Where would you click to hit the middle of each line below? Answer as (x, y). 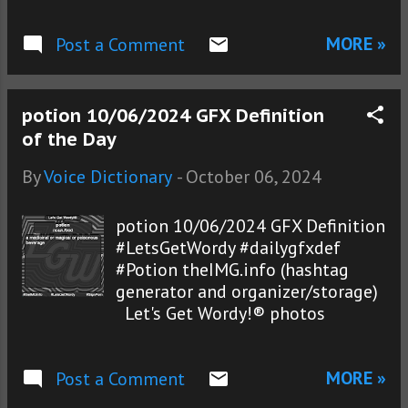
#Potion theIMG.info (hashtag (233, 270)
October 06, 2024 (254, 177)
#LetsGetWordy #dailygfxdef (229, 248)
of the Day (69, 140)
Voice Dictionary (108, 177)
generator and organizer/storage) (247, 292)
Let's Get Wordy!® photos (221, 314)
